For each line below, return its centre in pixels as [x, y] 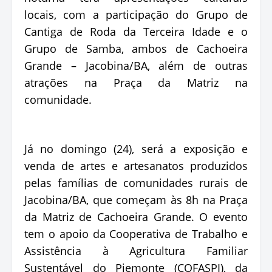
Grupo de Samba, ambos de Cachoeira [136, 48]
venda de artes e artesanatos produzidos [136, 165]
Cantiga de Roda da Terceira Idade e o [136, 31]
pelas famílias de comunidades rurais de [136, 182]
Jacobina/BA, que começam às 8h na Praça [136, 199]
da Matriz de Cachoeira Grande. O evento [136, 216]
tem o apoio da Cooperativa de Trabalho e [136, 233]
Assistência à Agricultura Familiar [136, 250]
